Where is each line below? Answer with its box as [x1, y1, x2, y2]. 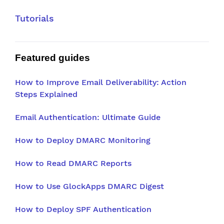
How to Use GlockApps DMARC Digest [15, 181, 164, 191]
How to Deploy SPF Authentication [15, 204, 151, 214]
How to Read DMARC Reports [15, 158, 131, 168]
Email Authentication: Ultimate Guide [15, 112, 160, 122]
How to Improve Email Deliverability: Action [15, 77, 186, 87]
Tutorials [15, 12, 54, 23]
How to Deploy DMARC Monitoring [15, 135, 150, 145]
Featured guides [15, 52, 90, 63]
